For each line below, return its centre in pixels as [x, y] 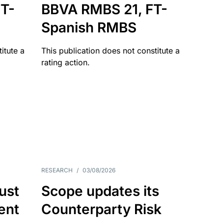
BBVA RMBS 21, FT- [104, 9]
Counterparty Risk [101, 209]
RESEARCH [57, 170]
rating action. [65, 62]
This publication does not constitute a [110, 51]
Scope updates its [100, 191]
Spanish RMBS [89, 27]
